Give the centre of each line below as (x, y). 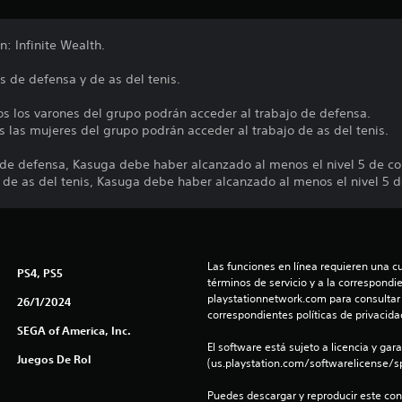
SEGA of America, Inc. (74, 331)
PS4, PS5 (39, 273)
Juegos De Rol (53, 359)
